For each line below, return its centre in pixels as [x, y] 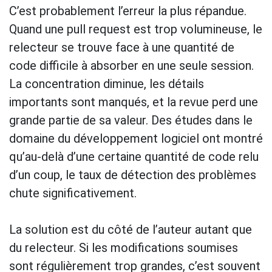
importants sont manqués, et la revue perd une [134, 102]
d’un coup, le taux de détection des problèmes [133, 175]
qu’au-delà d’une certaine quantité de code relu [134, 156]
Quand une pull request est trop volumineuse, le [136, 29]
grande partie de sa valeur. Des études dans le [131, 120]
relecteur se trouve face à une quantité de [122, 47]
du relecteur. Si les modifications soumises [124, 247]
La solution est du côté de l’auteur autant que [131, 229]
